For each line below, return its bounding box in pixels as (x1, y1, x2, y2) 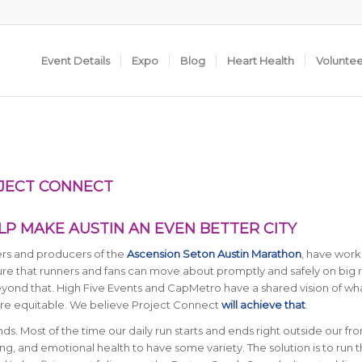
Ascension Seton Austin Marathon (126, 247, 301, 261)
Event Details (41, 54, 111, 67)
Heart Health (227, 54, 295, 67)
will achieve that (221, 298, 305, 312)
